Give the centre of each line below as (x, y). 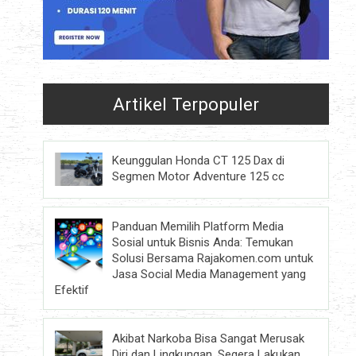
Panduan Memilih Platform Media (198, 227)
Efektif (72, 290)
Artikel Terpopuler (186, 104)
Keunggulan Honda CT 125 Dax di (199, 161)
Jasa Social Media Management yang (209, 275)
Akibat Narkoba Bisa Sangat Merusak (209, 338)
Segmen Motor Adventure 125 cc (199, 177)
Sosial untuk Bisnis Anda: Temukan (203, 243)
